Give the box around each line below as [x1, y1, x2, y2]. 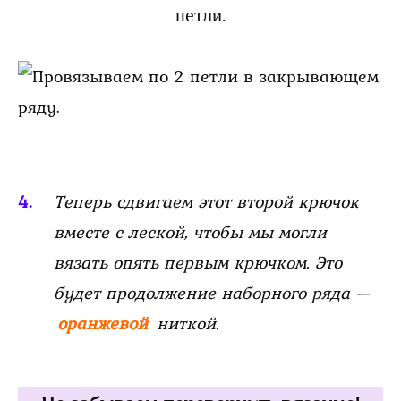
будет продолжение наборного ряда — [54, 278, 371, 306]
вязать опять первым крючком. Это [54, 248, 342, 276]
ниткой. [157, 309, 219, 337]
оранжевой [57, 309, 153, 337]
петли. [175, 4, 226, 25]
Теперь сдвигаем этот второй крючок [54, 187, 359, 215]
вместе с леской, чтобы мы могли [54, 218, 327, 245]
